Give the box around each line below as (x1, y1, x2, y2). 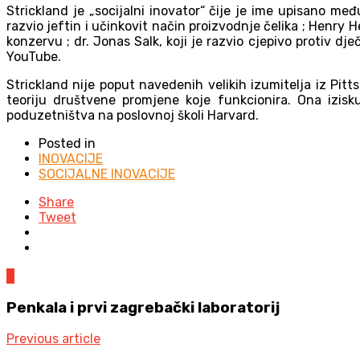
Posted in (39, 135, 96, 151)
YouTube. (6, 48, 61, 64)
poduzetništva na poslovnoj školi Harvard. (6, 107, 259, 123)
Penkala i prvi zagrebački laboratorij (6, 298, 280, 317)
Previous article (6, 331, 100, 347)
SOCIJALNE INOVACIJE (39, 166, 175, 182)
